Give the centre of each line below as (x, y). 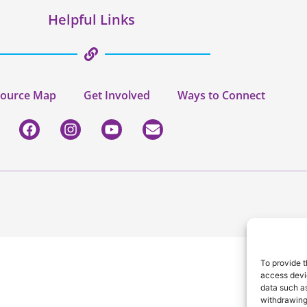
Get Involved (116, 96)
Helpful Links (91, 20)
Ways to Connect (221, 96)
